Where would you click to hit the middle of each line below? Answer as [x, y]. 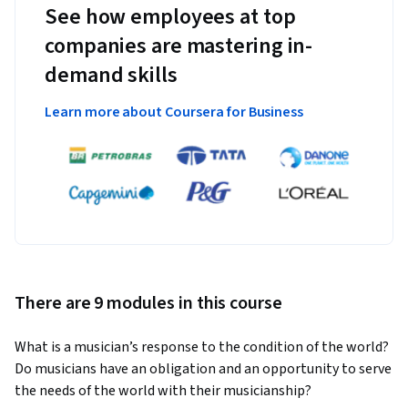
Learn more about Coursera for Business [174, 112]
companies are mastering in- [179, 46]
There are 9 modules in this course [148, 303]
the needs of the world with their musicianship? [163, 390]
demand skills [111, 76]
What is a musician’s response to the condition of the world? [202, 347]
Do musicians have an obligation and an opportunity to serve [203, 368]
